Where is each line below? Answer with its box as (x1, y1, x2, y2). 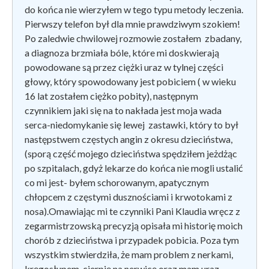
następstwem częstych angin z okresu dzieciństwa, (25, 133, 232, 145)
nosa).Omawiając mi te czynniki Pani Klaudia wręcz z (25, 205, 240, 217)
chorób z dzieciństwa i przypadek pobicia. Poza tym (25, 234, 239, 246)
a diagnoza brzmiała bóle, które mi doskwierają (25, 46, 219, 58)
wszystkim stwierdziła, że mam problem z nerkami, (25, 248, 233, 260)
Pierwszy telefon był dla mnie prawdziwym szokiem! (25, 17, 240, 29)
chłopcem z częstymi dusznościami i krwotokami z (25, 190, 232, 202)
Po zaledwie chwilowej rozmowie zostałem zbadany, (25, 32, 241, 44)
